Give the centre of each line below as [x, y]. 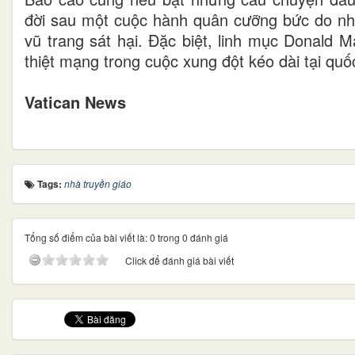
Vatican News [75, 102]
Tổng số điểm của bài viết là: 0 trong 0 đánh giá [126, 238]
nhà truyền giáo [98, 184]
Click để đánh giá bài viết [179, 261]
